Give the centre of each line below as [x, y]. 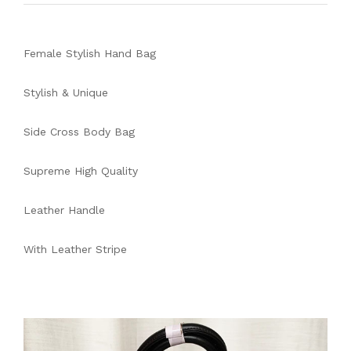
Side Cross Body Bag [79, 132]
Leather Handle [64, 210]
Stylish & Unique [66, 92]
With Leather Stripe [75, 249]
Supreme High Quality [81, 171]
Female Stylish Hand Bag [90, 53]
